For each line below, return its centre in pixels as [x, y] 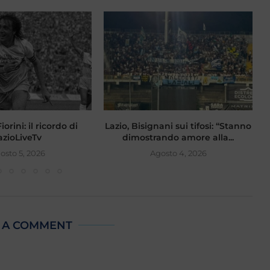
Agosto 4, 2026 [178, 153]
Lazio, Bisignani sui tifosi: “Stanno [178, 126]
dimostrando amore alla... [178, 138]
